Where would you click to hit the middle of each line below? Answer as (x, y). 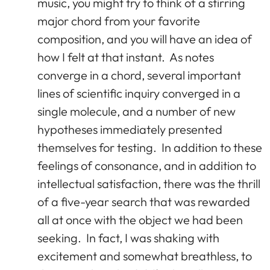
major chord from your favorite (119, 20)
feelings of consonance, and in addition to (147, 165)
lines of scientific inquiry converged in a (139, 93)
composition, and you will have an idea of (145, 39)
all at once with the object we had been (140, 219)
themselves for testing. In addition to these (150, 147)
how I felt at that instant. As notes (126, 57)
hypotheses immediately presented (130, 129)
